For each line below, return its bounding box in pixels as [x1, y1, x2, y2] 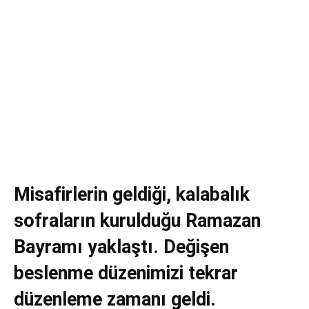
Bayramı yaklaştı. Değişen [14, 236, 229, 259]
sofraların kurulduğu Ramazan [14, 210, 261, 232]
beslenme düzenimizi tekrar [14, 262, 238, 285]
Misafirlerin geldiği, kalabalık [14, 183, 250, 206]
